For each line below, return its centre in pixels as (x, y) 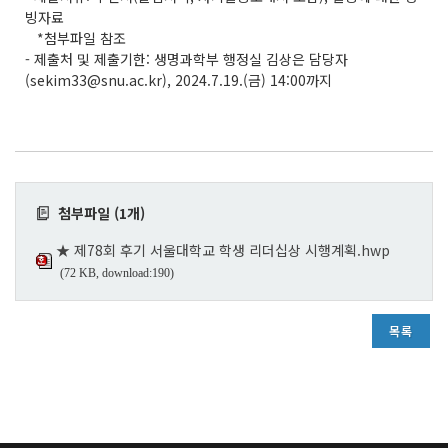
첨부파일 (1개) (97, 212)
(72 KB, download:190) (117, 272)
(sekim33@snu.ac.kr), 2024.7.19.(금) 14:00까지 (178, 79)
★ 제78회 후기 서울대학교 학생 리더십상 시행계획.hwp (223, 249)
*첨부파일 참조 (75, 37)
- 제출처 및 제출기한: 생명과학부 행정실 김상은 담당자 (186, 58)
